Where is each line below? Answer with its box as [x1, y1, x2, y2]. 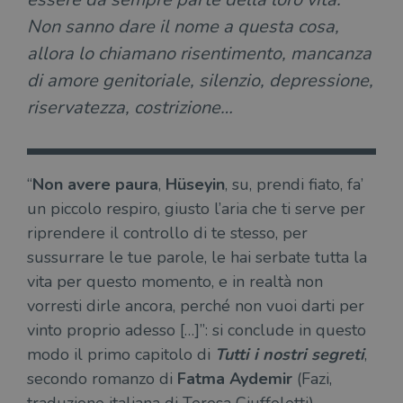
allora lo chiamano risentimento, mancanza [27, 41, 372, 66]
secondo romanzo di [27, 368, 177, 390]
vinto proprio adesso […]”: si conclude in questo [27, 319, 366, 341]
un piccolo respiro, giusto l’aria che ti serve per [27, 198, 365, 219]
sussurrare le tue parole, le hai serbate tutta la [27, 246, 367, 268]
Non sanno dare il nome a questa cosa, [27, 14, 339, 39]
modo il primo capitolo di [27, 344, 215, 365]
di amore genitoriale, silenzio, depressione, [27, 68, 373, 93]
